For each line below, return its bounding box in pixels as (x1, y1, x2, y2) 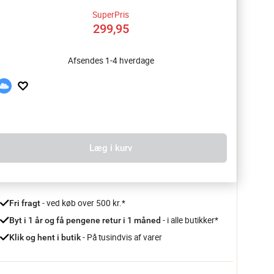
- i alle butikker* (163, 215, 218, 226)
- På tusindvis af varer (81, 232, 162, 243)
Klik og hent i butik (9, 232, 81, 242)
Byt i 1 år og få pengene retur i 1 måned (9, 215, 163, 225)
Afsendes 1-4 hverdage (67, 55, 154, 66)
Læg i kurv (89, 143, 132, 154)
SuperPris (92, 9, 129, 20)
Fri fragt (9, 198, 40, 208)
